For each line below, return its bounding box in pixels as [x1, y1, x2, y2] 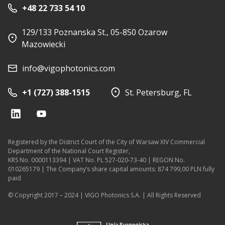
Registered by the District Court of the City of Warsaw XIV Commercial [8, 138, 205, 147]
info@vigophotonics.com [22, 63, 115, 74]
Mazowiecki [21, 39, 65, 50]
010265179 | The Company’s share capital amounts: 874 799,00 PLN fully [8, 165, 214, 174]
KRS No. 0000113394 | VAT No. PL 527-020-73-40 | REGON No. [8, 156, 185, 165]
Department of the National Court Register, [8, 147, 130, 156]
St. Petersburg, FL [125, 87, 192, 98]
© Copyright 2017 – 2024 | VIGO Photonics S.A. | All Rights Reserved [8, 191, 201, 200]
